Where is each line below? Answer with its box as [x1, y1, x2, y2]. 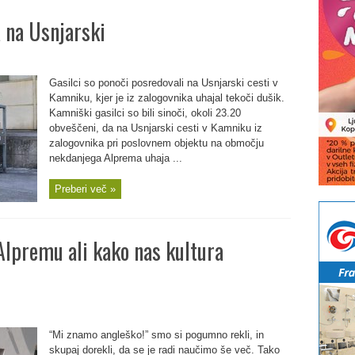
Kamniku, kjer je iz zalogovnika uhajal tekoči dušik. [48, 92, 284, 104]
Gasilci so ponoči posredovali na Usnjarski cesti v [48, 77, 278, 89]
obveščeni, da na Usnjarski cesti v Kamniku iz [48, 122, 262, 134]
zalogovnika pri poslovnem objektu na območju [48, 137, 264, 149]
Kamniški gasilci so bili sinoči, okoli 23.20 [48, 107, 241, 119]
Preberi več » [54, 183, 116, 195]
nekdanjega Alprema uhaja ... [48, 152, 182, 164]
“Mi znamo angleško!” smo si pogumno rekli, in [48, 329, 264, 341]
